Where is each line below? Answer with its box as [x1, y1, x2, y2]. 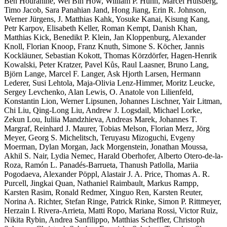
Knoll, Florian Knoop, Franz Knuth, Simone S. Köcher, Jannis [4, 42, 204, 51]
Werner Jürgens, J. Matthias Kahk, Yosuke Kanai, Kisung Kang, [4, 14, 210, 23]
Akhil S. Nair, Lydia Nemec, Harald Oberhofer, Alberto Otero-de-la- [4, 151, 223, 160]
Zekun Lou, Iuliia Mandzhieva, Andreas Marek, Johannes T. [4, 115, 197, 124]
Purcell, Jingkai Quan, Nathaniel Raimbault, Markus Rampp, [4, 178, 199, 187]
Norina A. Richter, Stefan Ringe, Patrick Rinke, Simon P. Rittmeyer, [4, 197, 221, 206]
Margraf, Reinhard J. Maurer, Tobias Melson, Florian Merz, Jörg [4, 124, 210, 133]
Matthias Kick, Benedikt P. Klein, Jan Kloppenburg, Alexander [4, 32, 206, 42]
